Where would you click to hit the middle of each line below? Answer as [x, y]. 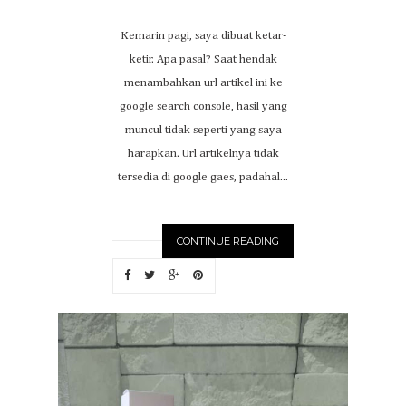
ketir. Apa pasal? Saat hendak [203, 59]
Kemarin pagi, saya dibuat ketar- [203, 36]
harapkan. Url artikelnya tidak [203, 154]
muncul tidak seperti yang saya [203, 130]
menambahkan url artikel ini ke [203, 83]
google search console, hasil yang [203, 106]
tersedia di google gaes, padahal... [203, 177]
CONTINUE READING [228, 241]
